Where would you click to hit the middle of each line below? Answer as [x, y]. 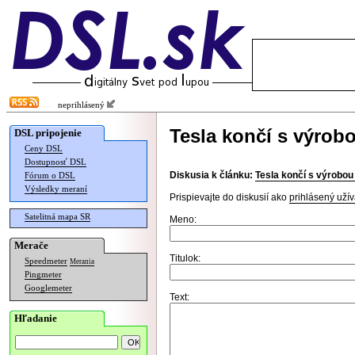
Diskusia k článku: [211, 175]
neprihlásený [79, 105]
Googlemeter [48, 288]
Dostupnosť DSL [55, 162]
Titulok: [185, 258]
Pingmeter [43, 275]
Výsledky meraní [56, 189]
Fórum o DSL [50, 176]
